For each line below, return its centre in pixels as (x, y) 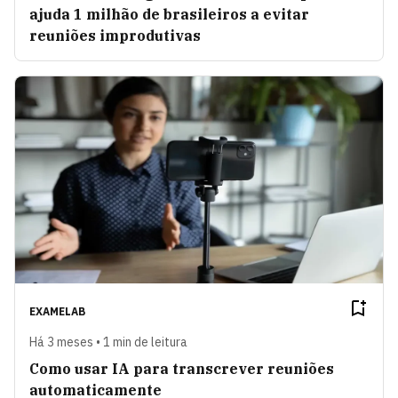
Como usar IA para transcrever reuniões (182, 369)
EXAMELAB (57, 312)
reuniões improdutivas (115, 36)
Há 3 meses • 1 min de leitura (108, 342)
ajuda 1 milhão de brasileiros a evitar (169, 15)
